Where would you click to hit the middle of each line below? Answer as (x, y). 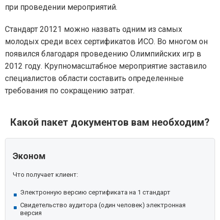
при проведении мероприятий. (61, 7)
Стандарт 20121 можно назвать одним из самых (94, 29)
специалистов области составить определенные (94, 78)
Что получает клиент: (45, 175)
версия (31, 213)
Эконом (29, 156)
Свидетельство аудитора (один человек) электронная (103, 205)
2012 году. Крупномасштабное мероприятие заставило (106, 66)
